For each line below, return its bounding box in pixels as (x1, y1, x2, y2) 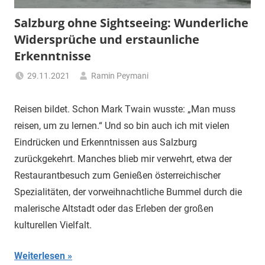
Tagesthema (157, 85, 203, 95)
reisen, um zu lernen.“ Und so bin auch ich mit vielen (14, 120, 230, 132)
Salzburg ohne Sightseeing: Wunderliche (14, 15, 248, 31)
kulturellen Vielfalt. (14, 219, 92, 231)
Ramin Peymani (91, 71, 149, 81)
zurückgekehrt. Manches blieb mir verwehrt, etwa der (14, 153, 232, 165)
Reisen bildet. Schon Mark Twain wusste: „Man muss (14, 104, 235, 115)
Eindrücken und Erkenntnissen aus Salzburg (14, 137, 197, 148)
